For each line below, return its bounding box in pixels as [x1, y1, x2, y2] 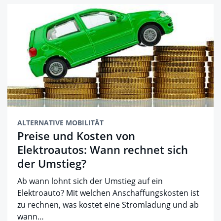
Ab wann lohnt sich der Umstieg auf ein [17, 176, 163, 187]
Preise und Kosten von [17, 128, 135, 144]
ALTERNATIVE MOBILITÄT [17, 118, 104, 128]
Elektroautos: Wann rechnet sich [17, 142, 188, 157]
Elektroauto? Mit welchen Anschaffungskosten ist [17, 187, 199, 199]
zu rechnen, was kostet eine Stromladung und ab [17, 199, 199, 211]
